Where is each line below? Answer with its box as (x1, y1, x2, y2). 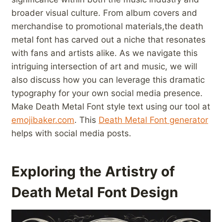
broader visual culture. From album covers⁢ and (11, 8, 197, 18)
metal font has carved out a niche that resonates (11, 35, 206, 45)
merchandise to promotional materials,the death (11, 21, 203, 32)
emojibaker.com (11, 115, 74, 125)
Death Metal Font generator (99, 115, 208, 125)
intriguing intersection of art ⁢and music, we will (11, 61, 197, 72)
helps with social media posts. (11, 128, 131, 139)
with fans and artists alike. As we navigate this (11, 48, 198, 58)
